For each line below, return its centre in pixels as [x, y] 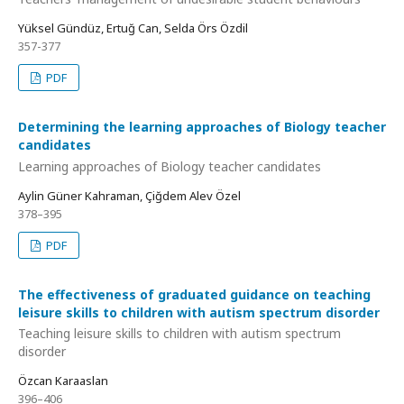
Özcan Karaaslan [63, 381]
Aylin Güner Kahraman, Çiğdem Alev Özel [129, 195]
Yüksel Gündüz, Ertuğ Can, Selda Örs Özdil [133, 28]
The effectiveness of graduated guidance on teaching [194, 294]
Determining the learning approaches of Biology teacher [202, 127]
